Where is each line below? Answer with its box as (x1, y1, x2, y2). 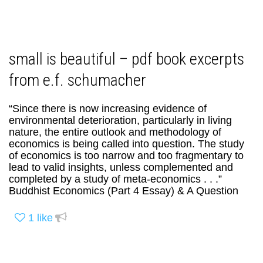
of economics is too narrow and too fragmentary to (9, 150, 244, 162)
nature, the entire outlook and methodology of (9, 126, 221, 139)
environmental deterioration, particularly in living (9, 114, 232, 127)
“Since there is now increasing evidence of (9, 103, 207, 115)
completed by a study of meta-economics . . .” (9, 173, 222, 186)
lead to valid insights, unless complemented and (9, 161, 233, 174)
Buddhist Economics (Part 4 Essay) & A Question (9, 185, 238, 197)
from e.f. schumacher (9, 70, 146, 90)
